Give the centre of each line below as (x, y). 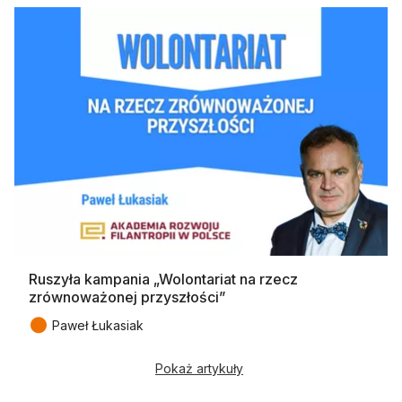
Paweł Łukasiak (98, 326)
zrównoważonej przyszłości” (127, 297)
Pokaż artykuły (199, 369)
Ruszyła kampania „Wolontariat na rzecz (163, 280)
